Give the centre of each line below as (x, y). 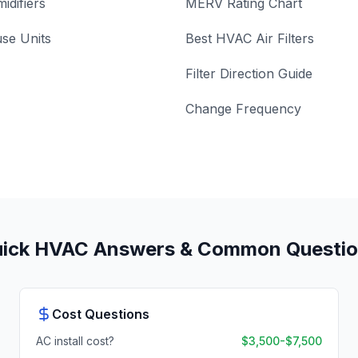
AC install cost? (75, 341)
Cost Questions (101, 314)
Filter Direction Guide (249, 74)
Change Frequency (243, 109)
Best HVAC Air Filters (250, 38)
